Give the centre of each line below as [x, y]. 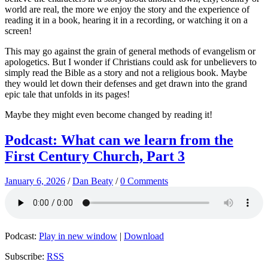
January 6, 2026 [35, 181]
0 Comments [144, 181]
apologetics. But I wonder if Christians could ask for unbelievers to [131, 62]
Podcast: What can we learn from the [119, 140]
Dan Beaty [93, 181]
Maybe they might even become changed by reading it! [109, 114]
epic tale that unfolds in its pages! [67, 94]
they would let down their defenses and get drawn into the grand [126, 83]
